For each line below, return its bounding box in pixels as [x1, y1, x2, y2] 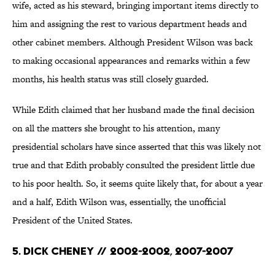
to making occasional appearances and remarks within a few [12, 54, 250, 68]
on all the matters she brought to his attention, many [12, 122, 220, 135]
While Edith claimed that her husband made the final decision [12, 103, 255, 117]
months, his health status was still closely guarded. [12, 72, 209, 86]
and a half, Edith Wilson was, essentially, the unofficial [12, 195, 226, 209]
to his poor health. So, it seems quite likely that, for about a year [12, 177, 263, 190]
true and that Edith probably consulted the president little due [12, 158, 255, 172]
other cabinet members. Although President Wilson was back [12, 36, 253, 49]
